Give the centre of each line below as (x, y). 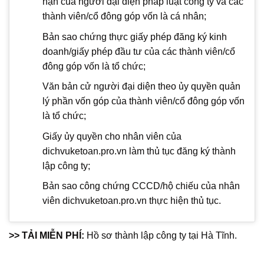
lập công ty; (66, 166)
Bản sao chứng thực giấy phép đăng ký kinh (134, 37)
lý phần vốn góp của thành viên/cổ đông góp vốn (143, 101)
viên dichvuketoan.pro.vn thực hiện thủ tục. (131, 201)
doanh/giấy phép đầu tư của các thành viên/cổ (138, 51)
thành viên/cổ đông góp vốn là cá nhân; (124, 16)
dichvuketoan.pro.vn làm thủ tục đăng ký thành (139, 151)
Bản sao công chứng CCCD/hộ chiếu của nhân (141, 186)
